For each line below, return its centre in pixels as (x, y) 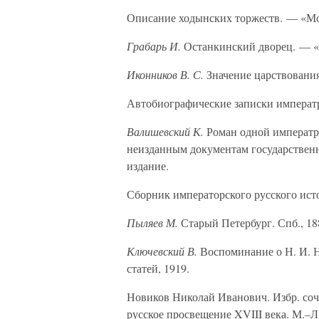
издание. (148, 166)
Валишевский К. (165, 131)
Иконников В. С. (165, 74)
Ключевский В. (162, 251)
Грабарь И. (154, 46)
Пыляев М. (152, 223)
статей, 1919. (158, 268)
